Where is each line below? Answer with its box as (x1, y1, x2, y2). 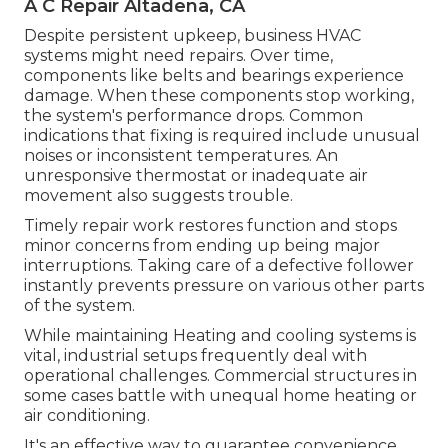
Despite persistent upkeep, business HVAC (24, 25, 361, 45)
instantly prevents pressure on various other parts (24, 275, 424, 295)
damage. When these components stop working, (24, 85, 414, 105)
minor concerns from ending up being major (24, 235, 380, 255)
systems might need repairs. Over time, (24, 45, 333, 65)
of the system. (24, 295, 135, 315)
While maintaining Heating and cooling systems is (24, 325, 416, 345)
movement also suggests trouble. (24, 185, 293, 205)
